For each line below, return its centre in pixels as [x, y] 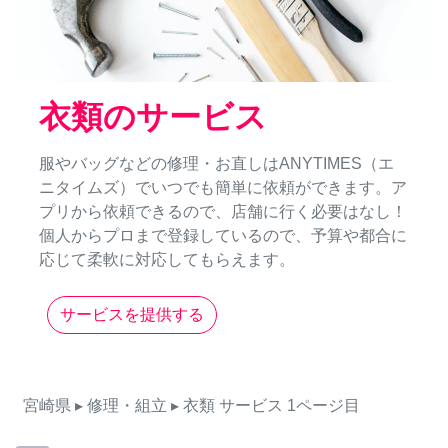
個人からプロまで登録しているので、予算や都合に [223, 236]
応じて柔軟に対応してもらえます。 [167, 260]
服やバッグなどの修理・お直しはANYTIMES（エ [216, 164]
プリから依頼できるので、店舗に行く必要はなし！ [223, 212]
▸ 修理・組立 [121, 406]
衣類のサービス [153, 117]
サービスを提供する [132, 315]
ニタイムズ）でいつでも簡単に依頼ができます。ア [223, 188]
